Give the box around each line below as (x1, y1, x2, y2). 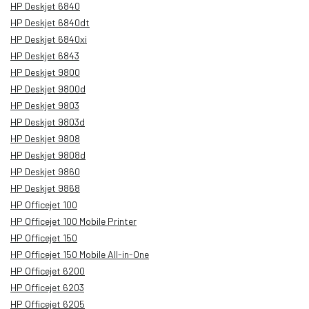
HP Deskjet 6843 (10, 49, 79, 61)
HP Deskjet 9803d (10, 115, 85, 128)
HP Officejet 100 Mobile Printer (10, 215, 137, 227)
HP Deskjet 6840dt (10, 16, 90, 28)
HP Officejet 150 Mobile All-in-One (10, 248, 149, 260)
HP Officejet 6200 (10, 264, 85, 277)
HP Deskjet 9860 (10, 165, 80, 177)
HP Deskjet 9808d (10, 148, 86, 161)
